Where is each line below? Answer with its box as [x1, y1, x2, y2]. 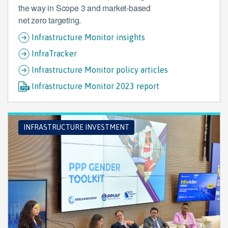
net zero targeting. [18, 14, 81, 26]
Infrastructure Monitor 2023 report [32, 81, 159, 91]
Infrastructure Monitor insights [32, 33, 145, 42]
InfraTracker [32, 49, 77, 58]
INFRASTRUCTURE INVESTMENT [23, 123, 129, 131]
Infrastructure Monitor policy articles [32, 65, 168, 74]
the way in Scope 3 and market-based [18, 2, 151, 14]
